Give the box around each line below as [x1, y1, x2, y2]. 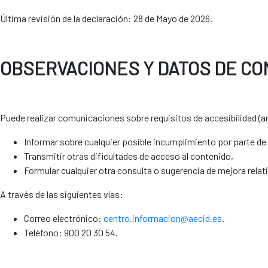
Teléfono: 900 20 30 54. [24, 227, 118, 238]
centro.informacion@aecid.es [103, 212, 222, 224]
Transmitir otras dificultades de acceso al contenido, [24, 150, 233, 162]
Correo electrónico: [24, 212, 103, 224]
